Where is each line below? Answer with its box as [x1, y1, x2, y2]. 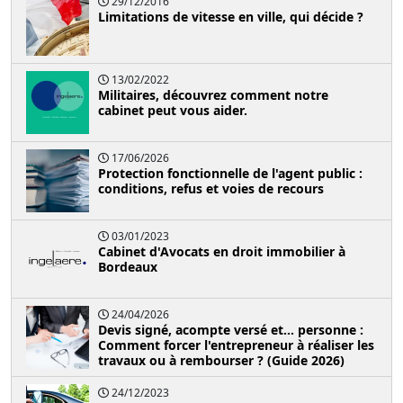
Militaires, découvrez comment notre [98, 85, 328, 103]
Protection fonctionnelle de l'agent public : [98, 164, 363, 182]
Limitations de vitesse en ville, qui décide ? [98, 7, 363, 25]
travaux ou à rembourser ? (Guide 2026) [98, 351, 345, 369]
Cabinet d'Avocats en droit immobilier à [98, 242, 345, 260]
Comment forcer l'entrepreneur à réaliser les [98, 336, 374, 354]
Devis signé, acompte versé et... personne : [98, 320, 363, 338]
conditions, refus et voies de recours [98, 179, 324, 197]
